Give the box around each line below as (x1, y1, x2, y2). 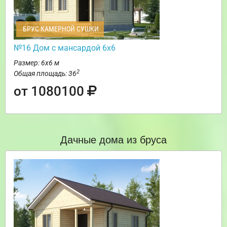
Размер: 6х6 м (14, 59, 59, 67)
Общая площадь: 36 (14, 69, 77, 78)
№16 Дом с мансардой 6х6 (14, 43, 116, 53)
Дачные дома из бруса (60, 132, 167, 147)
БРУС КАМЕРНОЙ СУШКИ (21, 25, 99, 33)
